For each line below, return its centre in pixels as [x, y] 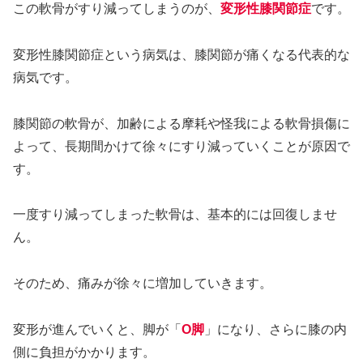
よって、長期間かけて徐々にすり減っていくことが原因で [181, 146]
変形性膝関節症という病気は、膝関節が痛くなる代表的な [181, 54]
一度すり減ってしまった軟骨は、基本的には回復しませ [175, 215]
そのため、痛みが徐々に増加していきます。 [143, 284]
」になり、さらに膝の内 [275, 330]
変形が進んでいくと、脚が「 [97, 330]
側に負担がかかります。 [84, 352]
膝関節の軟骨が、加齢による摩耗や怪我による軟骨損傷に [181, 123]
